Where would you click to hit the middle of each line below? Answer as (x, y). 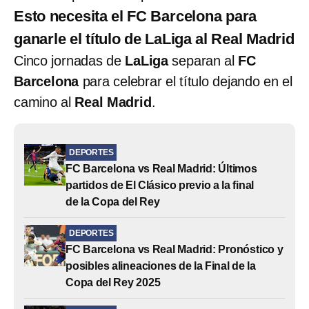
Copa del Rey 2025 (113, 282)
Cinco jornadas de (70, 60)
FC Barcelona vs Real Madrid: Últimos (161, 168)
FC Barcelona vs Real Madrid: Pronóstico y (175, 249)
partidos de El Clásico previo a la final (160, 185)
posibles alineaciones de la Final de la (161, 266)
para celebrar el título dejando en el (186, 81)
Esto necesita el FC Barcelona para (136, 16)
